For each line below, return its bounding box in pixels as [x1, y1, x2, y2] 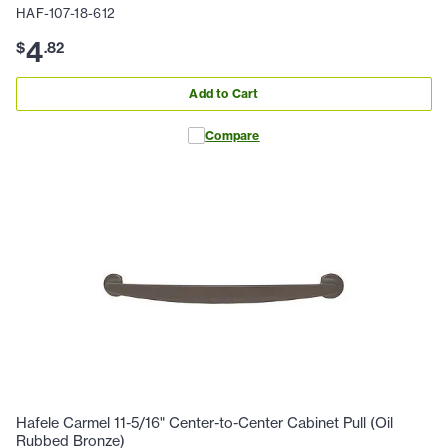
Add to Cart [189, 86, 259, 102]
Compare [205, 127, 260, 143]
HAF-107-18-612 [16, 4, 116, 21]
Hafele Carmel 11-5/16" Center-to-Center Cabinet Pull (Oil [16, 413, 393, 432]
